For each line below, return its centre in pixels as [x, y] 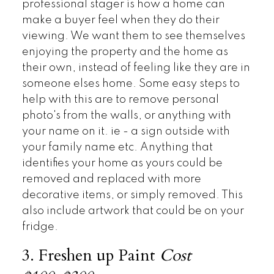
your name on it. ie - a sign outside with [126, 131]
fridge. [41, 227]
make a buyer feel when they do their [120, 20]
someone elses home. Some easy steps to [131, 83]
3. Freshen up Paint [91, 256]
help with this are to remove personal [120, 99]
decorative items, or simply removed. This [132, 195]
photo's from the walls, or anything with [126, 115]
